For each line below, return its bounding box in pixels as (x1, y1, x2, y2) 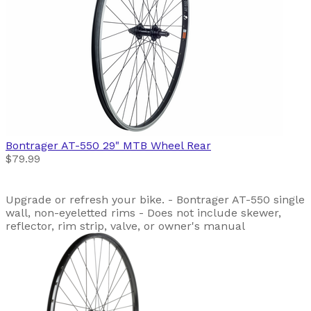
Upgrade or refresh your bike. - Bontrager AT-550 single (6, 192, 305, 206)
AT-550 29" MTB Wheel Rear (61, 138, 211, 152)
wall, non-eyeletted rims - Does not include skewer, (6, 205, 281, 219)
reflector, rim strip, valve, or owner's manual (6, 219, 245, 233)
